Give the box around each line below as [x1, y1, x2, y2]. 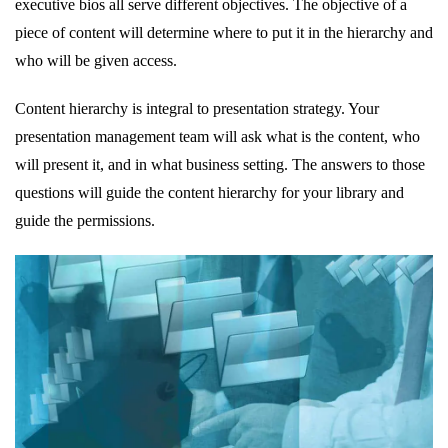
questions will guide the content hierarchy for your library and [15, 183, 404, 201]
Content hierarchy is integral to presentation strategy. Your [15, 99, 379, 117]
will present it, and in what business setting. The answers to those [15, 155, 425, 173]
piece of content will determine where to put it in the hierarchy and [15, 23, 433, 41]
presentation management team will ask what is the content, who [15, 127, 420, 145]
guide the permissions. [15, 211, 155, 229]
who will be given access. [15, 51, 177, 69]
